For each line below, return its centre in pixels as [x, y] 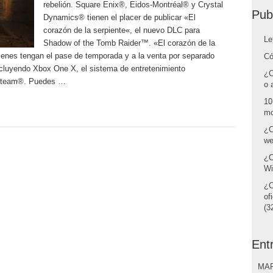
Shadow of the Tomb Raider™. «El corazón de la [129, 43]
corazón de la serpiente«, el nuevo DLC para [121, 30]
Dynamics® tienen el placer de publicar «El [119, 17]
